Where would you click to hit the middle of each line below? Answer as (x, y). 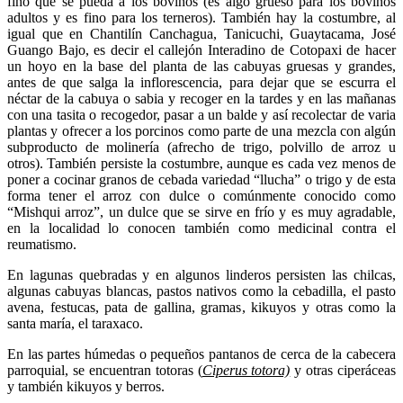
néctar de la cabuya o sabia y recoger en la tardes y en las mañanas (201, 99)
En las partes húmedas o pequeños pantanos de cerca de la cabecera (201, 354)
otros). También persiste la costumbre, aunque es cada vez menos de (201, 164)
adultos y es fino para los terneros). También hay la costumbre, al (201, 18)
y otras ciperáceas (343, 371)
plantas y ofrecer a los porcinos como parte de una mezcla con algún (201, 131)
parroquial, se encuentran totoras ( (105, 371)
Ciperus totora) (246, 371)
